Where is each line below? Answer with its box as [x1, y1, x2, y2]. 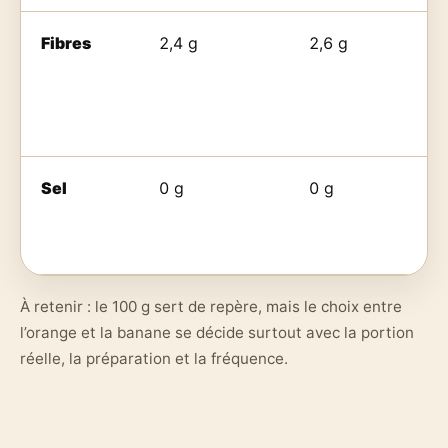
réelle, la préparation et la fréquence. [20, 348, 288, 368]
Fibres [41, 32, 91, 53]
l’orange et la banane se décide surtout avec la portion [20, 322, 414, 342]
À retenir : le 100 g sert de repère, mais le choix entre [20, 296, 402, 316]
